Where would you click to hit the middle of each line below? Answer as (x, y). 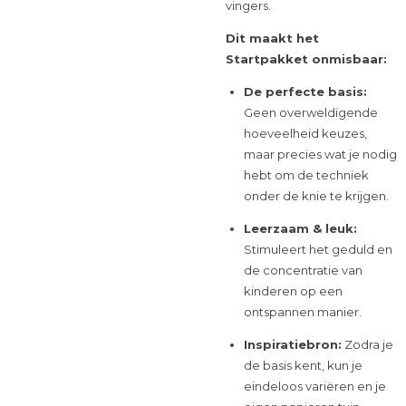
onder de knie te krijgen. (316, 195)
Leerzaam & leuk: (300, 228)
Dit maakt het (272, 38)
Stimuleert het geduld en (318, 249)
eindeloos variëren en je (314, 386)
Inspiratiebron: (292, 344)
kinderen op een (293, 290)
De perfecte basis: (305, 91)
